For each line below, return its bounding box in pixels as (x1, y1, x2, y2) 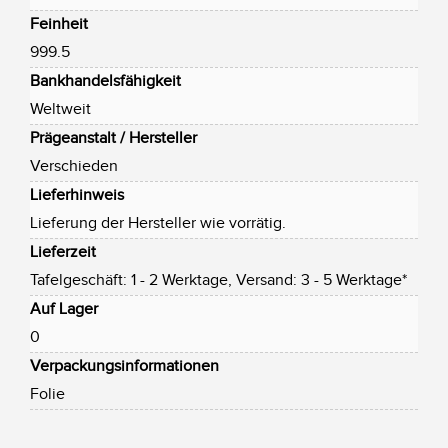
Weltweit (30, 100, 91, 119)
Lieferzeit (30, 243, 96, 262)
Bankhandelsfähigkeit (30, 72, 181, 91)
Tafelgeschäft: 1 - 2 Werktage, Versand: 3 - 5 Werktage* (30, 271, 407, 290)
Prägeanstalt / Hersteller (30, 129, 197, 148)
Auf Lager (30, 300, 98, 319)
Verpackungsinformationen (30, 357, 219, 376)
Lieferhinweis (30, 186, 124, 205)
